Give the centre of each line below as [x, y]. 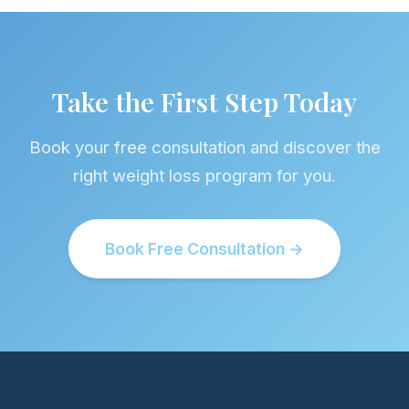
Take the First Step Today [204, 101]
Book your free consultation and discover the [204, 147]
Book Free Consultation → [204, 249]
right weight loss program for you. [204, 175]
